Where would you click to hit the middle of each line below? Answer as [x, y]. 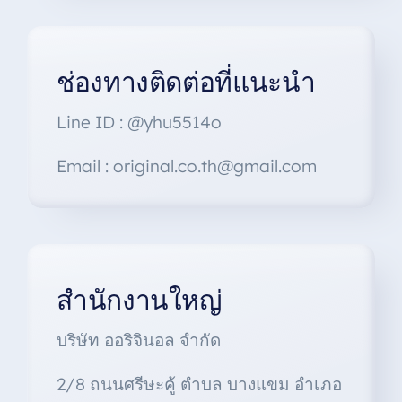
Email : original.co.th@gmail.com [186, 166]
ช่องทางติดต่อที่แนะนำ [186, 82]
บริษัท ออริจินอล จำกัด [138, 341]
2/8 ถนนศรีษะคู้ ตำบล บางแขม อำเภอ [199, 385]
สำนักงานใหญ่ [139, 300]
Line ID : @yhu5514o [139, 122]
